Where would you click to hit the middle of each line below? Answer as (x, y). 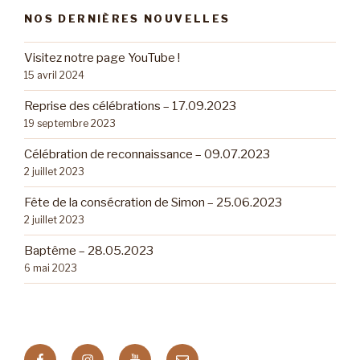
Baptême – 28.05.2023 (89, 251)
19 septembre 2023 (70, 124)
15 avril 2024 (54, 76)
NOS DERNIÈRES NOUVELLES (127, 19)
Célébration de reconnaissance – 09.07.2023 (147, 155)
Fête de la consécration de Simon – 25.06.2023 (153, 203)
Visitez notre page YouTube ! (102, 58)
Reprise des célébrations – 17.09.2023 (130, 106)
